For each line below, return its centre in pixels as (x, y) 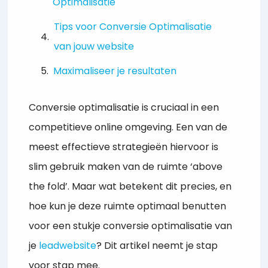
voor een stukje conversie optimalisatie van (131, 226)
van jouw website (94, 47)
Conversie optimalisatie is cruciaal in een (124, 108)
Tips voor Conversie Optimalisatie (133, 27)
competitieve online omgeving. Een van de (128, 127)
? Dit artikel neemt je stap (157, 246)
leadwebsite (68, 246)
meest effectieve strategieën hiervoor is (124, 147)
